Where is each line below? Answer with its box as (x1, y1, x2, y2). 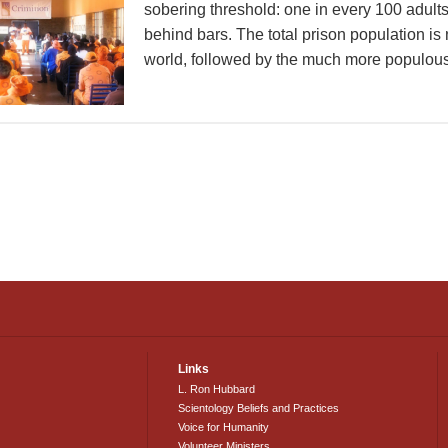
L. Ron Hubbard (178, 383, 256, 395)
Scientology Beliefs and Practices (178, 402, 340, 414)
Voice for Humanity (178, 421, 270, 433)
